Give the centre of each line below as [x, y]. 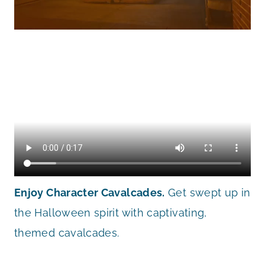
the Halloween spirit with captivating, [111, 212]
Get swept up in [208, 192]
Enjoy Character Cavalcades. [90, 192]
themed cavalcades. [67, 232]
